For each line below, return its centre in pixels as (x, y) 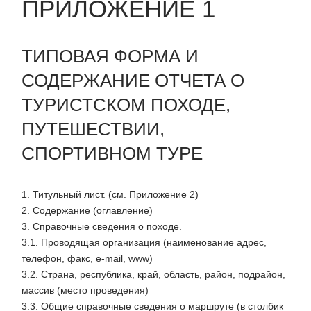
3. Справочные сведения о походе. (102, 227)
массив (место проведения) (85, 291)
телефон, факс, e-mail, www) (87, 259)
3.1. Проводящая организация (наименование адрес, (144, 243)
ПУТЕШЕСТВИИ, (93, 129)
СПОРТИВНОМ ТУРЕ (112, 154)
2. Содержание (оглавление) (87, 211)
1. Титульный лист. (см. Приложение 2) (110, 195)
